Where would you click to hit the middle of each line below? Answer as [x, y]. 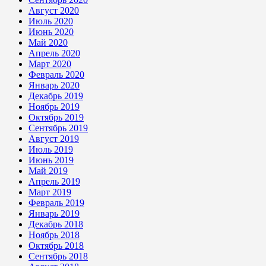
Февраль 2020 [56, 74]
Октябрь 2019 [56, 117]
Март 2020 [50, 64]
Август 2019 [54, 138]
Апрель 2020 [54, 53]
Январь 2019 [54, 213]
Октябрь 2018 [56, 245]
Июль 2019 [51, 149]
